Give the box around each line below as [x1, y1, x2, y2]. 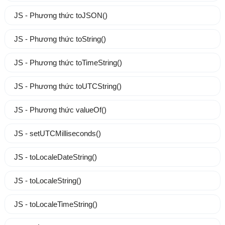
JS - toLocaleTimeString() [14, 200, 97, 209]
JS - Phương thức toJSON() [14, 11, 107, 20]
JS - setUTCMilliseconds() [14, 129, 101, 138]
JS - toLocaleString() [14, 176, 81, 185]
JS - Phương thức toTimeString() [14, 58, 122, 67]
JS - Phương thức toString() [14, 35, 106, 44]
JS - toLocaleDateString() [14, 153, 97, 162]
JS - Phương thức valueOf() [14, 105, 106, 115]
